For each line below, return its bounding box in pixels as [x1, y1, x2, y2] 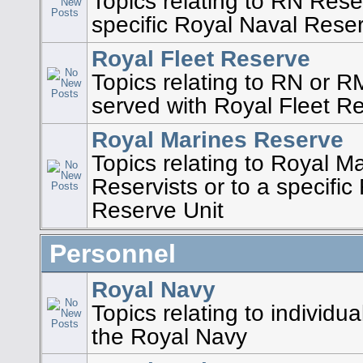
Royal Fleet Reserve [92, 45, 311, 72]
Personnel [49, 239, 176, 269]
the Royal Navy [92, 322, 248, 349]
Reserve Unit [92, 197, 224, 224]
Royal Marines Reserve [92, 126, 344, 153]
